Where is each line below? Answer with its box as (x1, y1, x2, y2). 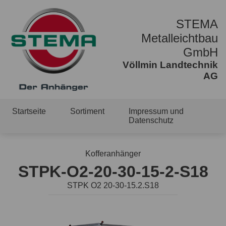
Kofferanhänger (85, 149, 141, 158)
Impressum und (129, 107, 184, 116)
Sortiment (70, 107, 104, 116)
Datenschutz (129, 116, 174, 125)
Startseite (12, 107, 46, 116)
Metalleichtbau (141, 31, 218, 45)
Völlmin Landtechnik (123, 60, 218, 70)
